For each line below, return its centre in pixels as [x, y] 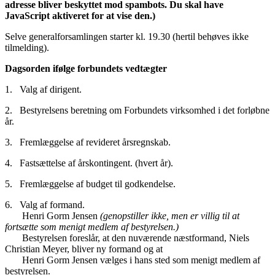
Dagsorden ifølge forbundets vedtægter [86, 69]
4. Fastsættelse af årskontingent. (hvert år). [93, 163]
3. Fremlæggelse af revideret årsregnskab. [89, 142]
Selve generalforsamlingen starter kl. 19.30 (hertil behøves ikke [127, 37]
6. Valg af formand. [47, 205]
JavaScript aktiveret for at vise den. [79, 16]
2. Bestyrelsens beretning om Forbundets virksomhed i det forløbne [137, 110]
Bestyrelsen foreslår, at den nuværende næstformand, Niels [127, 238]
